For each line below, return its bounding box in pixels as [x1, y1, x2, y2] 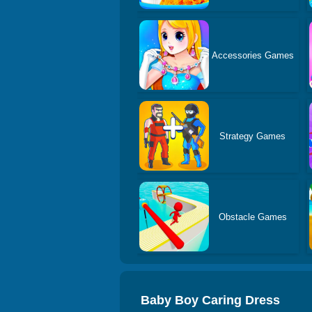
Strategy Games [219, 130, 286, 141]
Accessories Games [211, 49, 294, 61]
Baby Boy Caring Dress [141, 293, 280, 307]
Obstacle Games [218, 211, 287, 222]
